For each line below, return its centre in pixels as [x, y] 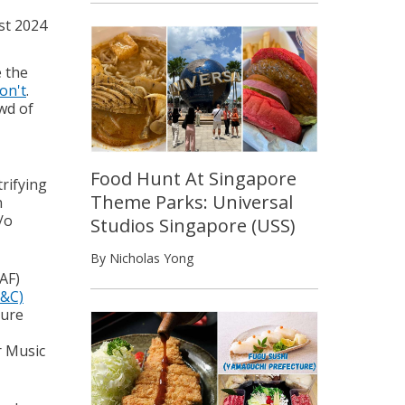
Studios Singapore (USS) [193, 225]
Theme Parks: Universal [192, 202]
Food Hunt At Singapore [193, 178]
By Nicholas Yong [142, 258]
